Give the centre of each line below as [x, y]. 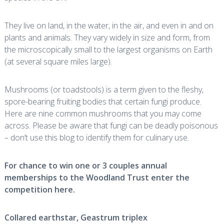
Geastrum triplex [114, 217]
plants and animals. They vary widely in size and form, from [107, 37]
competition [29, 189]
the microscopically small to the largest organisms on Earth [108, 49]
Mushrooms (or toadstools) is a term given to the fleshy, [104, 89]
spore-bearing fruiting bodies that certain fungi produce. [103, 101]
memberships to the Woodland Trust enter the [97, 177]
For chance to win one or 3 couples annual [85, 165]
